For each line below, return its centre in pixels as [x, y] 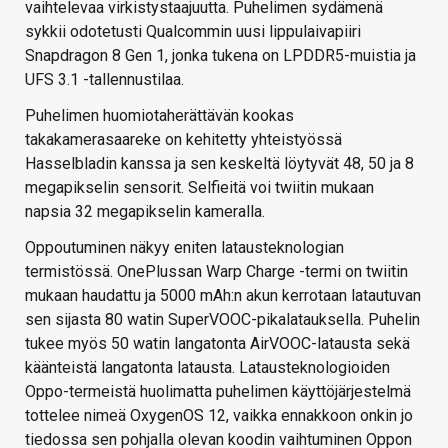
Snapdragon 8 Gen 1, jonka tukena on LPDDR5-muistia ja [220, 56]
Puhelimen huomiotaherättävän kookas [159, 116]
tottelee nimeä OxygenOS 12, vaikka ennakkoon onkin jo [219, 416]
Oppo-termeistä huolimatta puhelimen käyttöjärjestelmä [218, 392]
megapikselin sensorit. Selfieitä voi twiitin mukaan [199, 188]
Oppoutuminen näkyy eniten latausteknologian [184, 248]
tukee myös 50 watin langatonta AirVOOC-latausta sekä [217, 344]
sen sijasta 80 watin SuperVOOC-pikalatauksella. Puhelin [222, 320]
